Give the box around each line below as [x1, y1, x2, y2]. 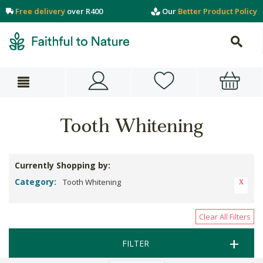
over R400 [65, 6, 103, 16]
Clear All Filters [199, 211, 251, 222]
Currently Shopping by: [15, 160, 110, 171]
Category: [15, 176, 56, 187]
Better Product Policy [178, 6, 257, 16]
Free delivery [15, 6, 65, 16]
